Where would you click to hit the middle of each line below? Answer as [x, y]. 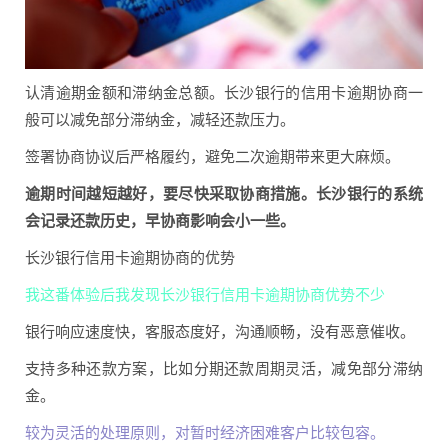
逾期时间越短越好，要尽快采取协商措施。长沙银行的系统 [224, 192]
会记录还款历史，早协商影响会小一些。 [160, 219]
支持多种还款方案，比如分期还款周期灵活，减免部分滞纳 [224, 367]
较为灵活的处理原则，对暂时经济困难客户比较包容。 [205, 431]
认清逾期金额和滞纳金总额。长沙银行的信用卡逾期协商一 [224, 91]
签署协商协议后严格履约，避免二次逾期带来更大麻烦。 [212, 155]
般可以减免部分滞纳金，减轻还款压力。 [160, 118]
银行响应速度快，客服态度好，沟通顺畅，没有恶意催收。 [220, 330]
